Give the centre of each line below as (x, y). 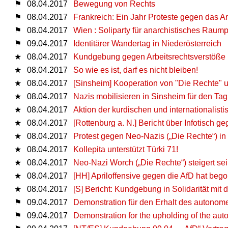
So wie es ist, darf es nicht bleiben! (136, 70)
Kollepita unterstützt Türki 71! (126, 149)
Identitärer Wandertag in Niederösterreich (147, 43)
